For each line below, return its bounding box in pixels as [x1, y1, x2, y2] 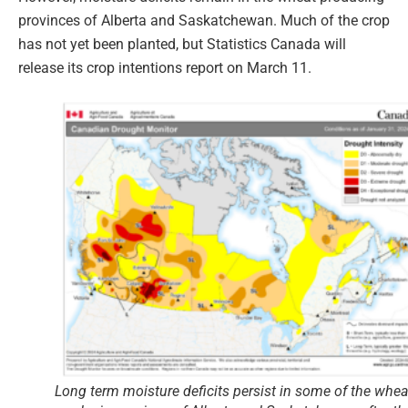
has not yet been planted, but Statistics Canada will [18, 35, 346, 53]
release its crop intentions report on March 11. [18, 58, 311, 76]
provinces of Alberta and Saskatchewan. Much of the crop [18, 11, 390, 29]
